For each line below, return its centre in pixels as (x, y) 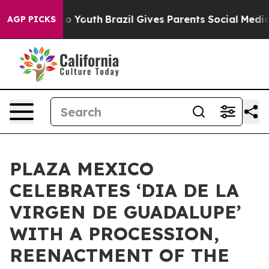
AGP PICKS (32, 19)
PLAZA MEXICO (82, 169)
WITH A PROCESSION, (114, 234)
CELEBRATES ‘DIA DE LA (124, 190)
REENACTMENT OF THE (119, 255)
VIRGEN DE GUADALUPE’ (125, 212)
